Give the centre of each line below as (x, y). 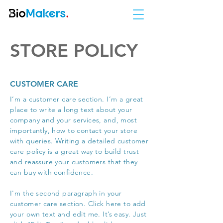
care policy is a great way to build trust (75, 151)
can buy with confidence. (52, 172)
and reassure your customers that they (74, 162)
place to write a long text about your (71, 110)
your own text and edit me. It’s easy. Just (78, 214)
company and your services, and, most (74, 120)
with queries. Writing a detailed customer (79, 141)
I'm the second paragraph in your (66, 193)
